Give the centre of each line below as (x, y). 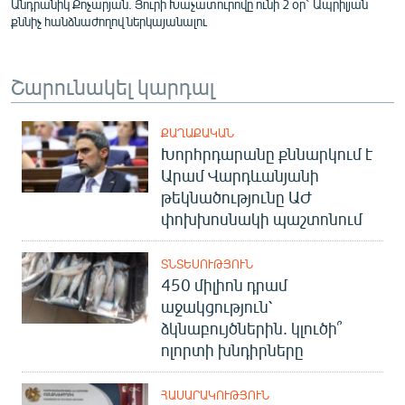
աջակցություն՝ (217, 306)
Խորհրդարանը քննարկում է (267, 153)
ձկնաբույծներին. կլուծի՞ (251, 328)
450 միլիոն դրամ (224, 284)
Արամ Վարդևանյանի (240, 175)
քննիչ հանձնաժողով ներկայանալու (109, 21)
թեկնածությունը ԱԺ (236, 197)
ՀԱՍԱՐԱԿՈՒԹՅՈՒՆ (215, 395)
